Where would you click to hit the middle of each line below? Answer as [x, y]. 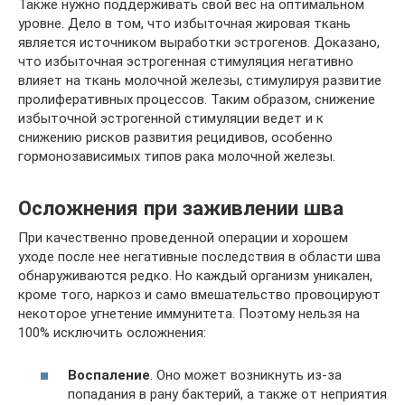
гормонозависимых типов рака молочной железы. [177, 157]
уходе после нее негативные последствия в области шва [199, 257]
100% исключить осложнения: [112, 333]
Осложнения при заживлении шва [181, 207]
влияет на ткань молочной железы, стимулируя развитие [200, 81]
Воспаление [109, 375]
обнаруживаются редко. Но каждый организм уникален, [195, 276]
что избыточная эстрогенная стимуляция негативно [186, 62]
